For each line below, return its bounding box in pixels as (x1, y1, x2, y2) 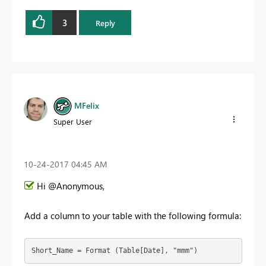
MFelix (74, 100, 99, 112)
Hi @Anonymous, (37, 179, 104, 192)
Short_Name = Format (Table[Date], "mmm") (31, 246, 198, 255)
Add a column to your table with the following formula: (24, 209, 241, 221)
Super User (53, 116, 92, 127)
